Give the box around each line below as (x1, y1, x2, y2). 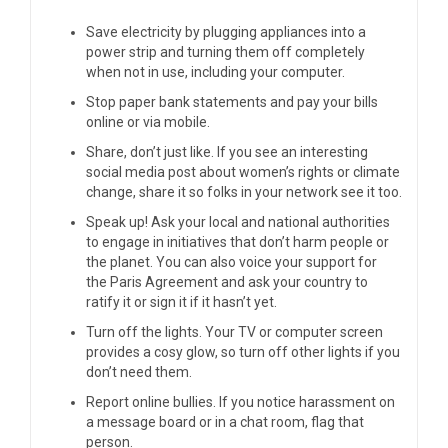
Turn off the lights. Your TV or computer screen (86, 323, 383, 340)
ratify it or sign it (86, 293, 190, 310)
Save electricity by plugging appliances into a (86, 23, 366, 40)
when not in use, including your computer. (86, 63, 345, 80)
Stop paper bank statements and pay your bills (86, 93, 378, 110)
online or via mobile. (86, 113, 210, 130)
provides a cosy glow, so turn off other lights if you (86, 343, 400, 360)
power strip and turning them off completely (86, 43, 365, 60)
